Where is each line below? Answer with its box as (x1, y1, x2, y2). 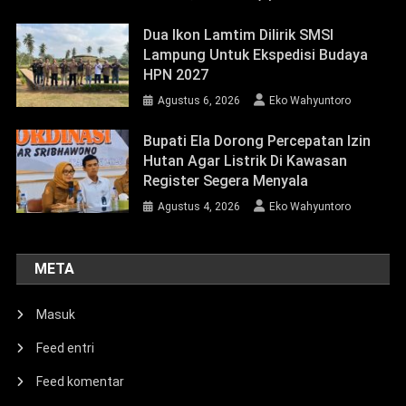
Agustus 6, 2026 (158, 93, 241, 107)
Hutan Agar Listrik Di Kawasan (143, 151, 348, 169)
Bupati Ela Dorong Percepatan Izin (143, 131, 372, 150)
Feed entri (36, 340, 95, 355)
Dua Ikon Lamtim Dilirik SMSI (143, 25, 334, 43)
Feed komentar (36, 373, 125, 389)
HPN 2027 (143, 65, 209, 83)
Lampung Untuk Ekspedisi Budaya (143, 45, 369, 63)
